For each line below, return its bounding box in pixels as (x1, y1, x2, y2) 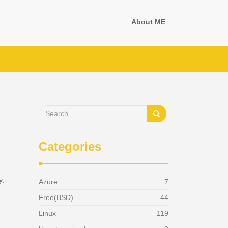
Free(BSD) (39, 193, 73, 202)
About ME (131, 18, 165, 26)
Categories (39, 139, 101, 153)
